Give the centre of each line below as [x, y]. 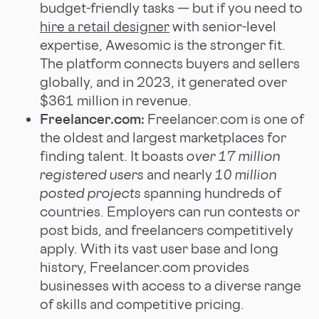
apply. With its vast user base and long [159, 248]
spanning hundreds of [211, 193]
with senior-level [223, 26]
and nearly [179, 174]
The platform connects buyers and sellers [170, 63]
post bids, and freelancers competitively [167, 230]
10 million [246, 174]
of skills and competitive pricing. [143, 304]
